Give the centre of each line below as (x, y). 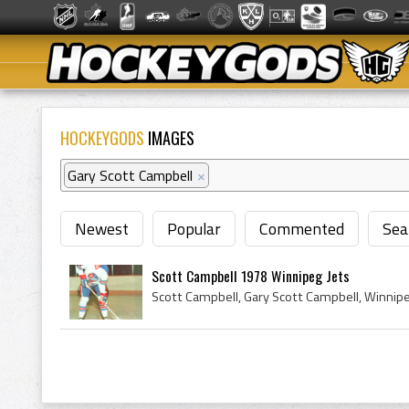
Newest (102, 229)
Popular (194, 229)
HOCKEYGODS (102, 138)
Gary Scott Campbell (130, 175)
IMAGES (169, 138)
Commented (302, 229)
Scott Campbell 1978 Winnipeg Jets (251, 276)
